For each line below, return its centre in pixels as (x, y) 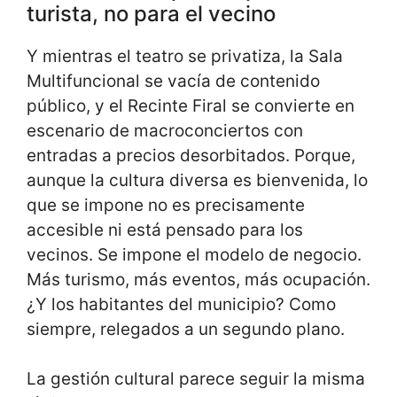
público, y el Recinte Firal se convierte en (191, 105)
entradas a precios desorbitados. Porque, (191, 155)
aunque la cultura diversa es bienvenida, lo (197, 180)
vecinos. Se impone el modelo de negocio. (194, 254)
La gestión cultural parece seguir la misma (196, 379)
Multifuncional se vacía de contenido (173, 81)
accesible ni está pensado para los (165, 230)
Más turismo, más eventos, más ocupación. (198, 279)
